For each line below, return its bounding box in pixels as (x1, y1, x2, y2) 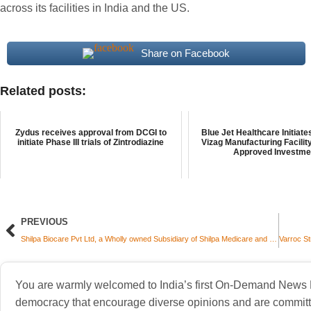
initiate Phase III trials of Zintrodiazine (17, 137, 165, 147)
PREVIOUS (21, 217, 68, 227)
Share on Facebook (140, 47, 230, 59)
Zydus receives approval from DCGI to (15, 128, 167, 137)
